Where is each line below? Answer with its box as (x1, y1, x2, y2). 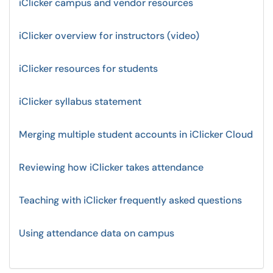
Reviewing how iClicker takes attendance (19, 161, 204, 174)
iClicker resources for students (19, 62, 158, 75)
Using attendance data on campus (19, 227, 174, 239)
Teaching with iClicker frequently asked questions (19, 194, 242, 207)
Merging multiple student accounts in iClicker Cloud (19, 128, 253, 141)
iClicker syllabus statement (19, 95, 141, 108)
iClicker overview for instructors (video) (19, 29, 199, 42)
